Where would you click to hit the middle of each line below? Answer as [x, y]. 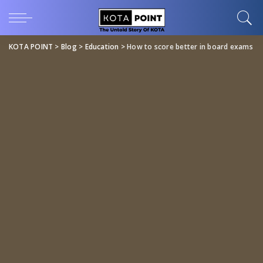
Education [102, 47]
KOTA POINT [31, 47]
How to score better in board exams [190, 47]
